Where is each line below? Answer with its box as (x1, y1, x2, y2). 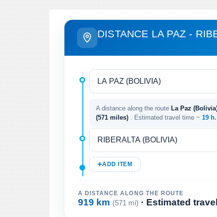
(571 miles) (96, 113, 130, 121)
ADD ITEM (102, 161, 133, 167)
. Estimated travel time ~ (130, 113, 202, 121)
